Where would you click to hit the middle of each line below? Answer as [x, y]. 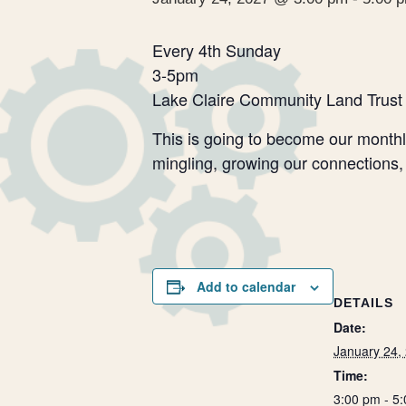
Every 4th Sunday [217, 50]
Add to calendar [246, 286]
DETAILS [363, 303]
